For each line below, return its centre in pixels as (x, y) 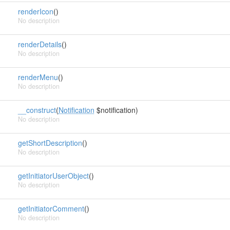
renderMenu (38, 77)
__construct (37, 110)
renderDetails (40, 44)
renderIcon (35, 11)
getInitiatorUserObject (53, 176)
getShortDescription (50, 143)
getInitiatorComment (51, 208)
